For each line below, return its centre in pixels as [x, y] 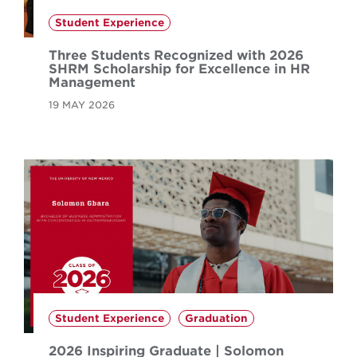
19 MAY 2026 [82, 104]
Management [92, 82]
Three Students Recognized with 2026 [177, 55]
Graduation [217, 319]
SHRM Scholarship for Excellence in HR [180, 69]
